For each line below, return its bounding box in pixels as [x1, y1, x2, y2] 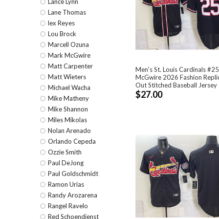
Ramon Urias [48, 180, 84, 188]
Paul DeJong [48, 159, 84, 167]
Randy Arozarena [48, 191, 97, 199]
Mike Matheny [48, 94, 89, 102]
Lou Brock [48, 30, 76, 38]
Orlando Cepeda [48, 137, 96, 145]
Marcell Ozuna [48, 41, 89, 48]
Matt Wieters [48, 73, 86, 81]
